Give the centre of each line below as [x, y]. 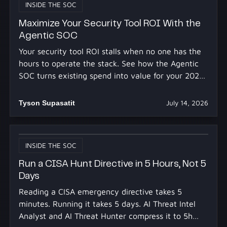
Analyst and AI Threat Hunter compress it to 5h [105, 216]
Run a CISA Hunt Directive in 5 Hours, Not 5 [112, 164]
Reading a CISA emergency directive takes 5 [100, 192]
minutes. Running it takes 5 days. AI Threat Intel [107, 204]
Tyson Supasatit [47, 103]
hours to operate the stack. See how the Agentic [108, 63]
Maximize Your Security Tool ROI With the [109, 24]
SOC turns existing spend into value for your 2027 [111, 75]
